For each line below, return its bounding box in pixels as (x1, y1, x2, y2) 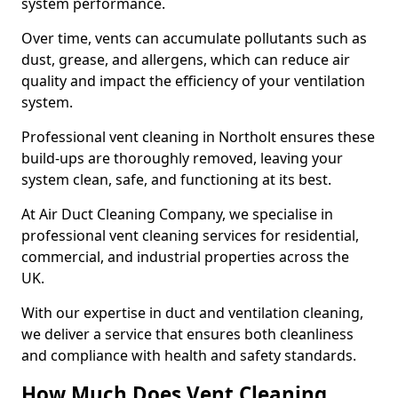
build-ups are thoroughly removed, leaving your (21, 148, 343, 168)
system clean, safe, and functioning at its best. (21, 170, 331, 189)
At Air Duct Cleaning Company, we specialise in (21, 204, 333, 224)
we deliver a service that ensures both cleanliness (21, 324, 354, 344)
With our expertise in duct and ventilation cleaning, (21, 303, 363, 322)
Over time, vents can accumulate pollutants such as (21, 28, 367, 48)
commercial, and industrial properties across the (21, 247, 349, 267)
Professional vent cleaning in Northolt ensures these (21, 127, 375, 147)
